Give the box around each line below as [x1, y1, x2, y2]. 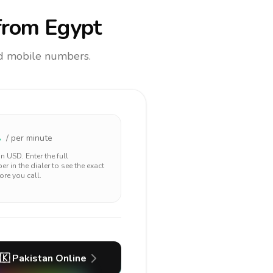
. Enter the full [22, 151, 68, 161]
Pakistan [12, 252, 53, 265]
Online [52, 252, 87, 265]
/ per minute [6, 132, 52, 144]
